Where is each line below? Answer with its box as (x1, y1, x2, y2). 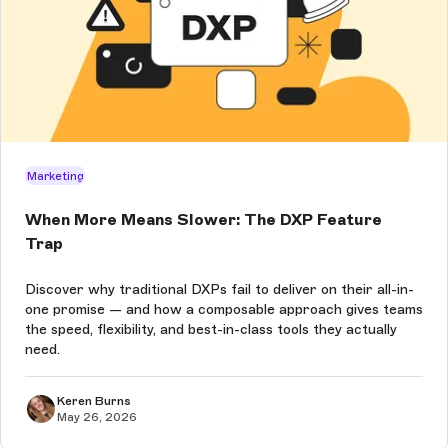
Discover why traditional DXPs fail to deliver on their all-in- (25, 280, 414, 298)
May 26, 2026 (57, 409, 137, 424)
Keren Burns (57, 393, 131, 408)
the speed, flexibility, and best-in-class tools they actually (25, 320, 397, 338)
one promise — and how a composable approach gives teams (25, 300, 423, 318)
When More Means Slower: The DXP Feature (25, 210, 382, 230)
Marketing (26, 168, 84, 183)
